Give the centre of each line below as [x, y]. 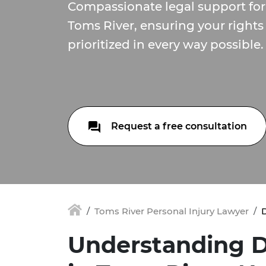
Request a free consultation [178, 126]
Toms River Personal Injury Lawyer [172, 211]
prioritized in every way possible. [166, 45]
